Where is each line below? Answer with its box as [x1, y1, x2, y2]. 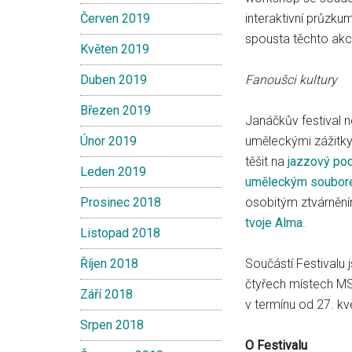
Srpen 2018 [80, 317, 144, 332]
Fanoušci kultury [245, 72, 337, 87]
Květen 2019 [80, 42, 149, 57]
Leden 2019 [80, 164, 146, 179]
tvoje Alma [245, 215, 302, 230]
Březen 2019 [80, 103, 151, 118]
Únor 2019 [80, 134, 137, 148]
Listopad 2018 [80, 225, 160, 240]
